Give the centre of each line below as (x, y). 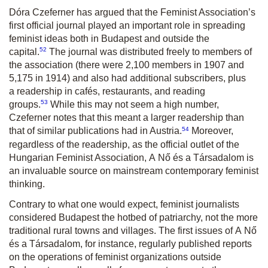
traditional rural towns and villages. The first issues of (122, 230)
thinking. (27, 184)
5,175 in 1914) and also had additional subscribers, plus (127, 78)
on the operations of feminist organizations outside (115, 257)
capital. (24, 52)
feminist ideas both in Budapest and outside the (109, 38)
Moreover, (211, 131)
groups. (25, 105)
